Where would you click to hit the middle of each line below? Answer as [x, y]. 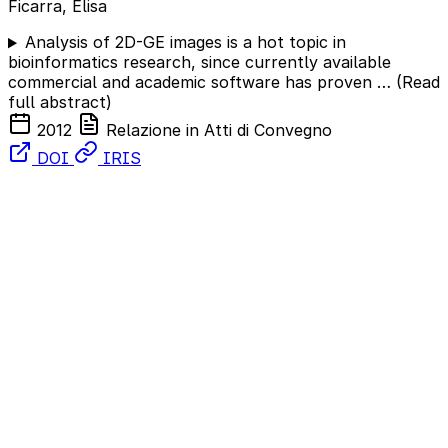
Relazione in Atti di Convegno [216, 130]
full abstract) [60, 102]
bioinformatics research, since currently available [199, 62]
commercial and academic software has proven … [202, 82]
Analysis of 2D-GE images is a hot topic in [185, 42]
